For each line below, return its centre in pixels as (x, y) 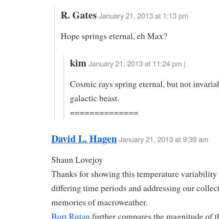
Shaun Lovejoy (77, 160)
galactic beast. (94, 98)
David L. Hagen (84, 139)
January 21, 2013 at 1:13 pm (143, 16)
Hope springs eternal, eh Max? (114, 36)
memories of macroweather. (99, 202)
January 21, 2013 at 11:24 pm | (137, 63)
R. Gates (78, 15)
